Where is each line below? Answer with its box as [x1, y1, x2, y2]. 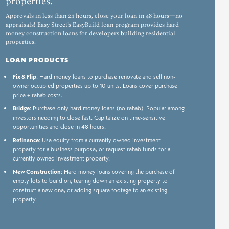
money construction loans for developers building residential [6, 30, 175, 37]
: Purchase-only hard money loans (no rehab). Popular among [29, 103, 185, 112]
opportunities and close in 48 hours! [12, 122, 106, 131]
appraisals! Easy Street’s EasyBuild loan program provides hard [6, 21, 179, 29]
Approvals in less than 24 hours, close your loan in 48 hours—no [6, 12, 182, 20]
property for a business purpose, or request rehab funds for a [12, 144, 170, 153]
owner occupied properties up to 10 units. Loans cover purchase [12, 81, 177, 90]
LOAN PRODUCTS [6, 55, 69, 65]
